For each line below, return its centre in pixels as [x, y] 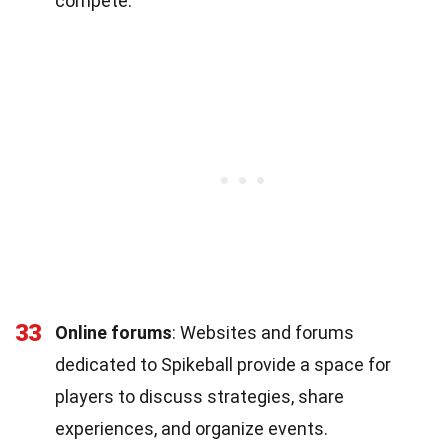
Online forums [113, 332]
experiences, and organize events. [191, 428]
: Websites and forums [263, 332]
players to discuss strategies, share [199, 396]
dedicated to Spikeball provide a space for [223, 364]
